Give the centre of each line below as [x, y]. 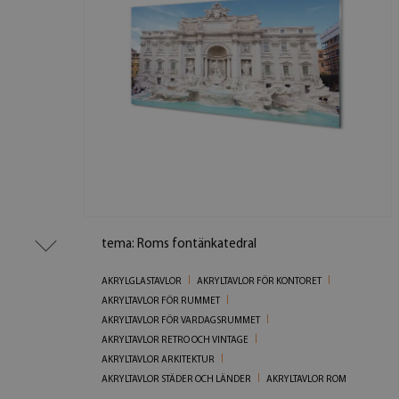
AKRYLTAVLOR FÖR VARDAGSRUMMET [181, 321]
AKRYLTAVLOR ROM [307, 379]
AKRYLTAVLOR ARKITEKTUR [159, 360]
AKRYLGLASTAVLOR [142, 281]
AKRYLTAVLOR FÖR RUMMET [161, 301]
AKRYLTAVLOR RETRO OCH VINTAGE [175, 340]
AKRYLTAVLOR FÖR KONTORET [260, 281]
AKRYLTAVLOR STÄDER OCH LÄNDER [177, 379]
